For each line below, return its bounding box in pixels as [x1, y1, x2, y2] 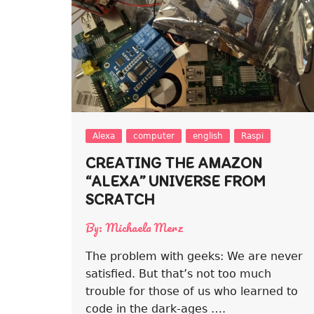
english [193, 130, 223, 141]
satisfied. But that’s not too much [86, 266, 271, 280]
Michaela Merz [106, 217, 183, 237]
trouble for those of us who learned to [86, 284, 298, 298]
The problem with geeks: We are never [86, 249, 303, 263]
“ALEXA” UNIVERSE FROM [86, 171, 266, 191]
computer [133, 130, 175, 141]
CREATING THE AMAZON [86, 153, 262, 172]
